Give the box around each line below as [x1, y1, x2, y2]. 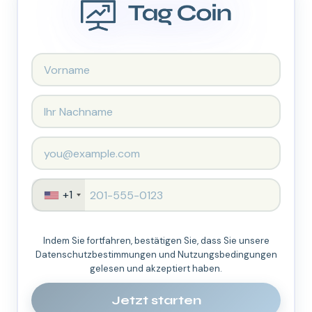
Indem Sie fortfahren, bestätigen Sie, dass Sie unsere [42, 235, 270, 247]
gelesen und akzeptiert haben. [90, 263, 222, 275]
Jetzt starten [111, 292, 201, 309]
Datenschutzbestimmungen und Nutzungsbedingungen [35, 249, 277, 261]
